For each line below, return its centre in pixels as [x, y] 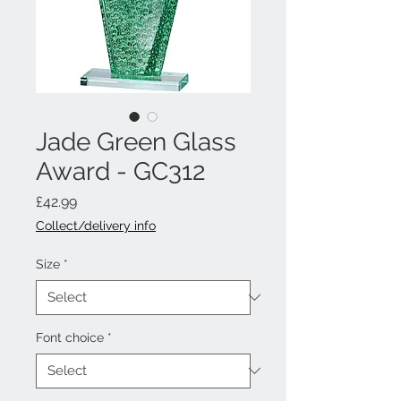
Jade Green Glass [136, 141]
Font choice [70, 337]
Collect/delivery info [96, 225]
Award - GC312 [121, 171]
